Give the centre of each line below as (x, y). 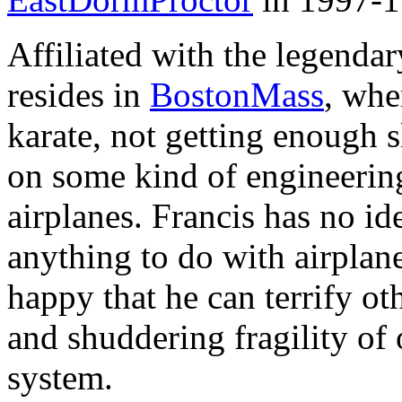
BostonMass (237, 95)
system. (60, 378)
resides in (79, 95)
